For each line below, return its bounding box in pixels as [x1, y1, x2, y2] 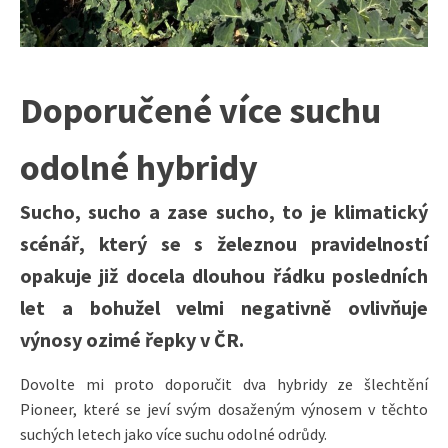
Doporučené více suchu [20, 87, 381, 133]
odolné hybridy [20, 144, 258, 190]
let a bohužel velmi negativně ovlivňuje [20, 294, 428, 320]
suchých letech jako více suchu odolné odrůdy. [20, 423, 327, 444]
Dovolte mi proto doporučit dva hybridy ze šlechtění [20, 373, 428, 394]
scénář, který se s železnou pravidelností [20, 230, 428, 256]
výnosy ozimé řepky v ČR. [20, 326, 244, 352]
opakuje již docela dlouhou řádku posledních [20, 262, 428, 288]
